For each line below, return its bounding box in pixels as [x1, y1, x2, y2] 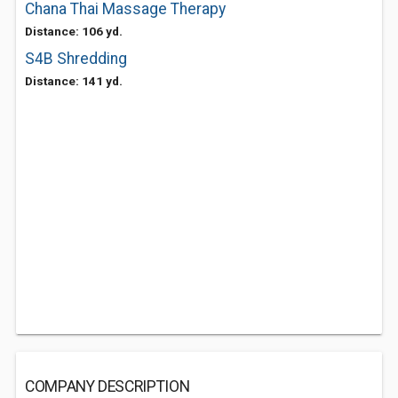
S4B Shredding [25, 50, 127, 68]
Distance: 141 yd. [25, 74, 123, 88]
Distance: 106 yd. [25, 24, 123, 38]
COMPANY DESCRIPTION [25, 378, 190, 395]
